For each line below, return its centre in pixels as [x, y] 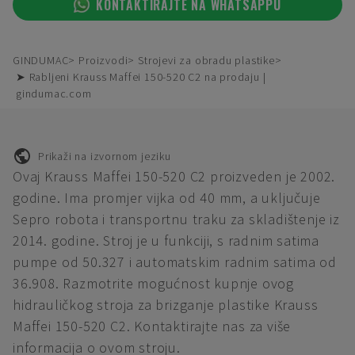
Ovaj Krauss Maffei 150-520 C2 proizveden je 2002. [174, 176]
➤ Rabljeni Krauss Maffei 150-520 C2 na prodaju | [141, 77]
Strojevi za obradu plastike [206, 60]
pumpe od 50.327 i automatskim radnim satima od [175, 262]
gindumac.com [54, 94]
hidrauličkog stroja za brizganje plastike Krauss [166, 305]
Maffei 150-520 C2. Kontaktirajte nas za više [152, 326]
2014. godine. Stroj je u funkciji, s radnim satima [166, 240]
